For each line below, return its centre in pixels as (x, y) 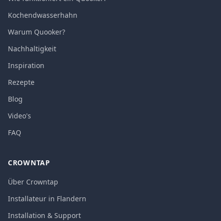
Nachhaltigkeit (32, 49)
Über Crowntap (33, 182)
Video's (19, 116)
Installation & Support (44, 215)
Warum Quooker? (37, 32)
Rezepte (21, 82)
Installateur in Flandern (47, 199)
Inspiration (26, 65)
